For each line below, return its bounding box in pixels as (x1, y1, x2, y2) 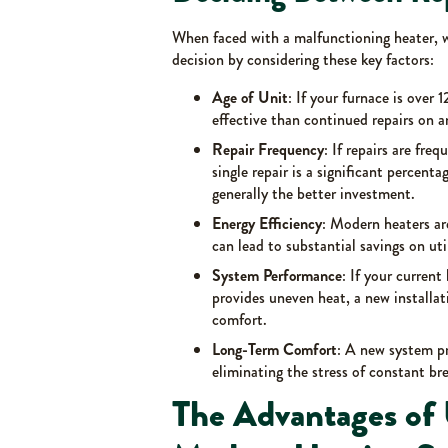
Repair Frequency (212, 137, 324, 161)
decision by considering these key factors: (172, 47, 434, 71)
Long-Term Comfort (212, 337, 337, 361)
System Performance (212, 263, 342, 287)
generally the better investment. (212, 181, 415, 205)
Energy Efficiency (212, 211, 322, 235)
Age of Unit (212, 85, 288, 109)
